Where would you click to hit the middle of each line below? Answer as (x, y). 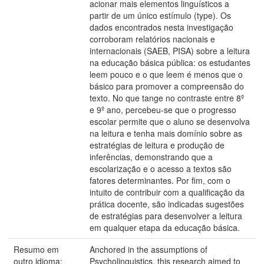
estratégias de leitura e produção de (157, 145)
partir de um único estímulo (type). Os (160, 15)
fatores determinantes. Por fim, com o (160, 180)
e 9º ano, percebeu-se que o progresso (163, 110)
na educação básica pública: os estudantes (170, 62)
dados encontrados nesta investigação (161, 27)
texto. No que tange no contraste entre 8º (167, 98)
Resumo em (36, 249)
